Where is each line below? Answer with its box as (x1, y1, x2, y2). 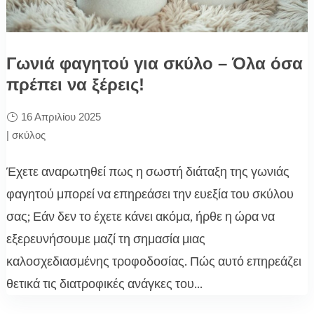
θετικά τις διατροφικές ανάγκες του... (6, 275, 203, 292)
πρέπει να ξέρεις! (6, 74, 144, 94)
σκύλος (11, 128, 46, 141)
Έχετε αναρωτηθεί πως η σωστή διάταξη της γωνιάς (6, 163, 289, 180)
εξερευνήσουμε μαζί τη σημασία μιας (6, 230, 205, 247)
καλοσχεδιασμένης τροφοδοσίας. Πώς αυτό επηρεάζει (6, 252, 301, 270)
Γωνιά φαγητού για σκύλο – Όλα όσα (6, 53, 303, 73)
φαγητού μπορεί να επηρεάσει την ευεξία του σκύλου (6, 185, 294, 203)
